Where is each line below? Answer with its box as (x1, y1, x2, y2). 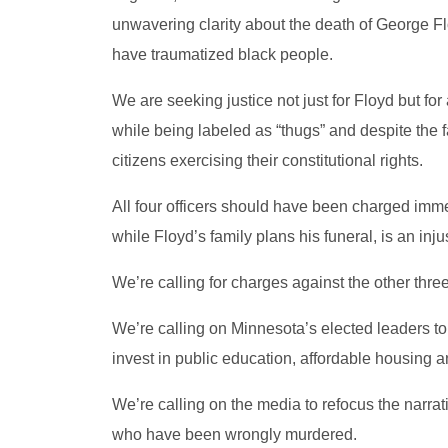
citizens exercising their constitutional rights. (112, 152, 423, 170)
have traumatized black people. (112, 46, 333, 64)
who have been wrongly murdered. (112, 426, 357, 444)
